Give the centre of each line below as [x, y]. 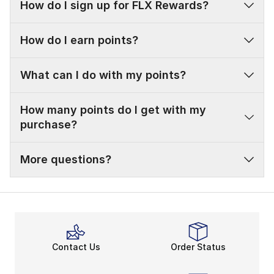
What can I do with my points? [103, 75]
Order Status [198, 247]
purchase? [49, 125]
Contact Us [76, 247]
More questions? [66, 160]
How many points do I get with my [113, 110]
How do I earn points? [79, 40]
